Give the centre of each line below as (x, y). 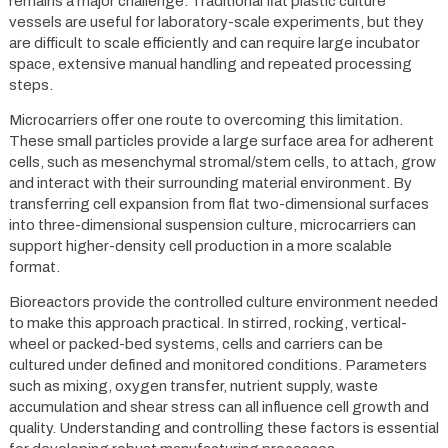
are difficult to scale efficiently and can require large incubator (214, 43)
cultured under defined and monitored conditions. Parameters (217, 365)
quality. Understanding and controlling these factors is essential (223, 428)
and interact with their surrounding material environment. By (210, 183)
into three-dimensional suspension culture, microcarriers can (212, 225)
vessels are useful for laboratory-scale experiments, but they (216, 22)
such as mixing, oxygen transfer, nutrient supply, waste (193, 386)
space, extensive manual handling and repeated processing (210, 64)
